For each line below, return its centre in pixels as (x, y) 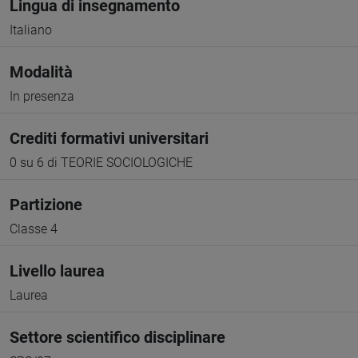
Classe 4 (34, 229)
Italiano (31, 30)
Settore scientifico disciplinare (117, 337)
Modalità (41, 72)
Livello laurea (57, 271)
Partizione (46, 205)
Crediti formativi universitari (109, 138)
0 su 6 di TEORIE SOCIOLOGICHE (101, 163)
